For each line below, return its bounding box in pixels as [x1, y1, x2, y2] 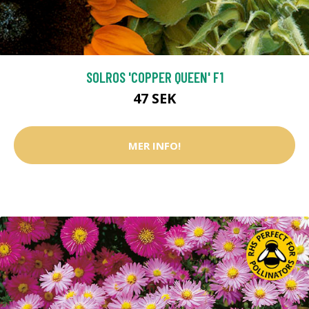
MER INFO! [128, 138, 181, 152]
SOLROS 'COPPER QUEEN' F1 [86, 68, 223, 86]
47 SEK [133, 89, 176, 108]
